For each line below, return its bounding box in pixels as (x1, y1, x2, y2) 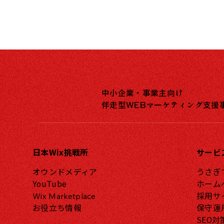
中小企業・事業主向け (101, 87, 183, 99)
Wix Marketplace (32, 191, 96, 201)
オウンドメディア (32, 166, 97, 178)
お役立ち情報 (32, 202, 81, 214)
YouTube (32, 178, 67, 190)
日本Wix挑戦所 (32, 146, 88, 158)
